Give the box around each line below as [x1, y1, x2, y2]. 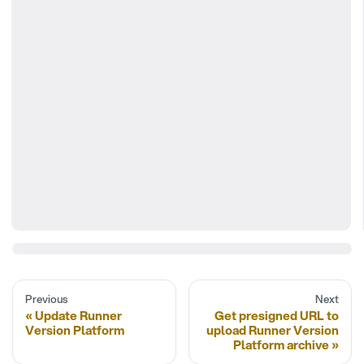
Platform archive [233, 336, 329, 354]
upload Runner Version [206, 321, 339, 340]
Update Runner [35, 306, 122, 325]
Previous [25, 291, 67, 306]
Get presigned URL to [214, 306, 339, 325]
